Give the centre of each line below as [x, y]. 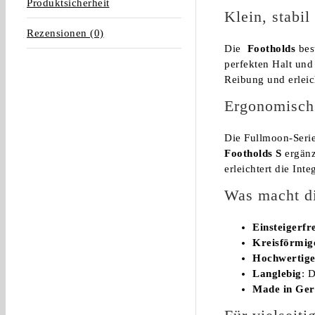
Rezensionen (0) [65, 33]
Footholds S [253, 153]
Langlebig [277, 273]
